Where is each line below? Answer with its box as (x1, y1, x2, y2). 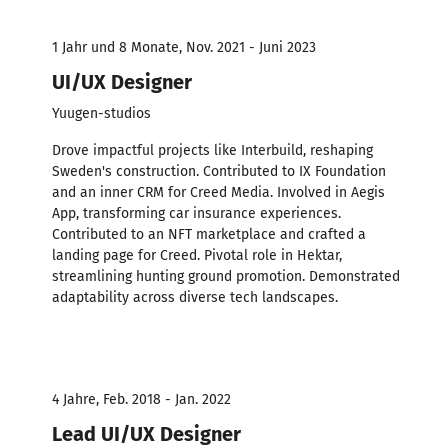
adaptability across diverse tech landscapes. (52, 288, 338, 306)
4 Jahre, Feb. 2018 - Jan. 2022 (52, 390, 231, 408)
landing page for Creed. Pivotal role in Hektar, (52, 246, 342, 264)
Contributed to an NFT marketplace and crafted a (52, 225, 366, 243)
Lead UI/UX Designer (52, 421, 241, 446)
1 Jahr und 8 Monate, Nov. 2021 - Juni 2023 (52, 38, 316, 56)
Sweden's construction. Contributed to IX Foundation (52, 162, 386, 180)
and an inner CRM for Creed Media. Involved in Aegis (52, 183, 385, 201)
